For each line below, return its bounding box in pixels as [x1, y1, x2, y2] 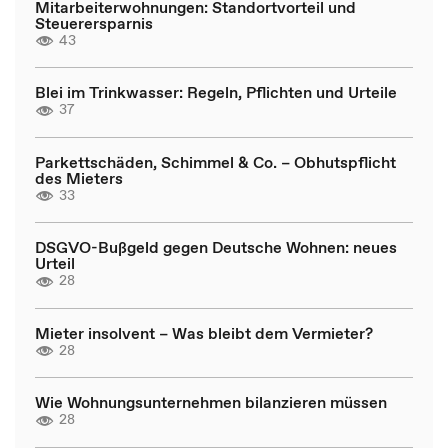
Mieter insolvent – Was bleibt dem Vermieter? [35, 321, 373, 344]
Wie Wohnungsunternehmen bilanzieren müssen [35, 391, 387, 413]
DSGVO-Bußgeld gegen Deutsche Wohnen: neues [35, 236, 397, 258]
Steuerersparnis [35, 11, 153, 34]
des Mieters [35, 166, 123, 189]
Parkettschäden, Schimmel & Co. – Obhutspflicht [35, 150, 396, 173]
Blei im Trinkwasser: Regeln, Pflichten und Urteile [35, 81, 397, 103]
